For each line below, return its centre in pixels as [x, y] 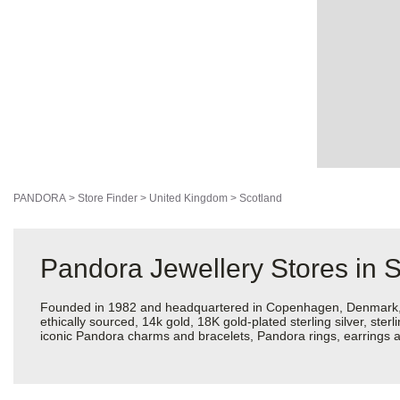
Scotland [261, 199]
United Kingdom [188, 199]
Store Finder [108, 199]
